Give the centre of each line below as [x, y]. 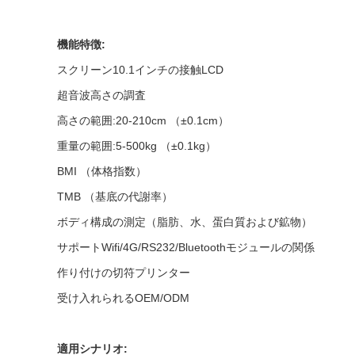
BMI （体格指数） [102, 171]
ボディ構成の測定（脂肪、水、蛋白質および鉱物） [185, 222]
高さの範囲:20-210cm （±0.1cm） [143, 120]
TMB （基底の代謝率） [115, 197]
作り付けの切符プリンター [124, 273]
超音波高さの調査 [101, 95]
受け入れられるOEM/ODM [123, 298]
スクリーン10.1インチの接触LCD [140, 70]
